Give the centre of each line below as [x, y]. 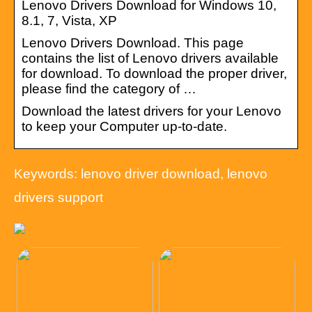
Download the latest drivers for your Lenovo [151, 111]
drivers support [58, 197]
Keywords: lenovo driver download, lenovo [141, 173]
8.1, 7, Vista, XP [69, 20]
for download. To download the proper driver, [154, 73]
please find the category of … [109, 88]
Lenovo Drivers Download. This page [133, 42]
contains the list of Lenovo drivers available [150, 58]
